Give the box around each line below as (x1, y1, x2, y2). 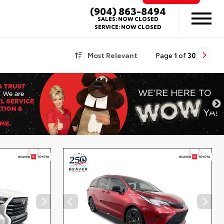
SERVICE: (94, 22, 121, 30)
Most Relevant (87, 50, 137, 60)
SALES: (97, 14, 118, 22)
